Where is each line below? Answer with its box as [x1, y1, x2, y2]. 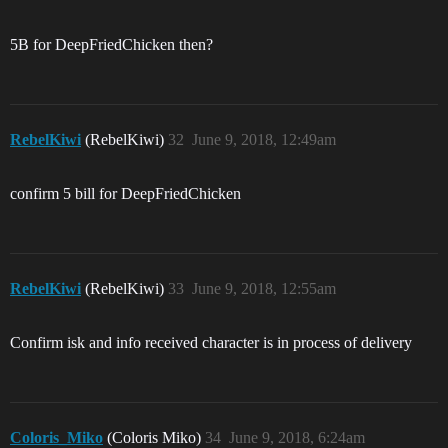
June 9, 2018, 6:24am [229, 429, 365, 446]
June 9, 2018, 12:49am [192, 131, 336, 148]
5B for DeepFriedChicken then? [10, 36, 213, 53]
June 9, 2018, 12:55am [192, 280, 336, 297]
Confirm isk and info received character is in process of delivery [10, 334, 412, 351]
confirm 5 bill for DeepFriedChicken [10, 185, 241, 202]
